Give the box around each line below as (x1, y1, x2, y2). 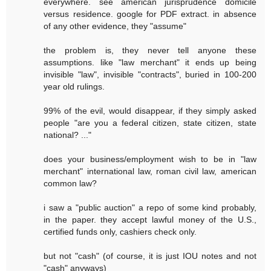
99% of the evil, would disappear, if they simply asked (44, 105, 256, 116)
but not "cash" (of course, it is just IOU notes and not (44, 250, 256, 261)
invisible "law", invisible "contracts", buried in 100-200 (44, 69, 256, 79)
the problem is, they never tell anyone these (44, 45, 256, 55)
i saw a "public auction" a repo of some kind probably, (44, 202, 256, 212)
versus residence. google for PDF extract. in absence (44, 8, 256, 19)
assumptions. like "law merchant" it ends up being (44, 57, 256, 67)
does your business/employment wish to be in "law (44, 154, 256, 164)
